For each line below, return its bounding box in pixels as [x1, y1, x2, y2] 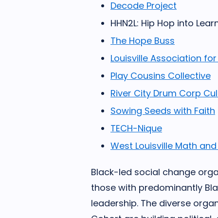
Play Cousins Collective [110, 70, 211, 82]
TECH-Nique [110, 122, 162, 134]
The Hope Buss [110, 35, 175, 47]
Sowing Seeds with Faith [110, 105, 215, 117]
